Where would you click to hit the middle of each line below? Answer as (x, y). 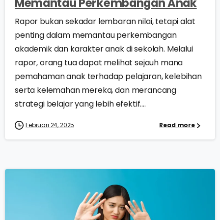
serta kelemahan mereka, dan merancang (96, 90)
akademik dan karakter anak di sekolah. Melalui (104, 49)
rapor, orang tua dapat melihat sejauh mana (99, 63)
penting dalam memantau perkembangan (96, 35)
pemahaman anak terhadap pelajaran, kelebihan (108, 77)
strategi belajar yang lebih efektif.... (80, 104)
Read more (177, 125)
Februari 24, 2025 (50, 125)
